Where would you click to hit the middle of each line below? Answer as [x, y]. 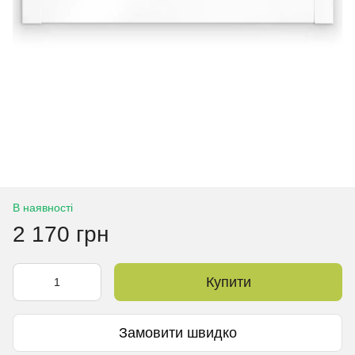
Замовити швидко [177, 332]
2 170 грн [61, 234]
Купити [228, 282]
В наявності [43, 208]
